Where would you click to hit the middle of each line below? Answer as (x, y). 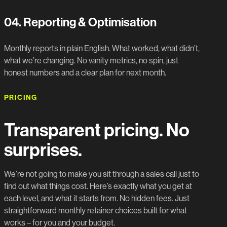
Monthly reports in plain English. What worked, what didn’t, (102, 48)
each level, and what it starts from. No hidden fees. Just (97, 199)
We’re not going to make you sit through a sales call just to (102, 174)
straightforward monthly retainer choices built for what (96, 211)
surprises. (43, 150)
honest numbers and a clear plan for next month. (85, 72)
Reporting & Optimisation (89, 22)
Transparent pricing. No (97, 130)
